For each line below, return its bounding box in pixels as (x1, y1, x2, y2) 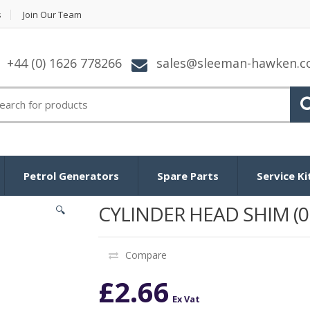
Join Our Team (23, 8, 82, 21)
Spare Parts (157, 168, 219, 183)
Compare (125, 248, 167, 262)
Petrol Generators (24, 168, 119, 183)
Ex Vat (172, 292, 200, 305)
